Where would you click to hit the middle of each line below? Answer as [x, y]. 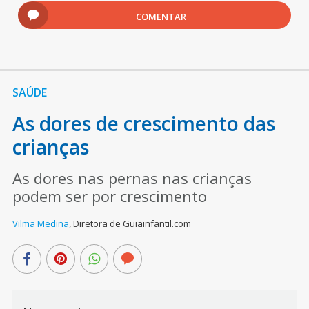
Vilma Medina [40, 224]
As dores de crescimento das [143, 124]
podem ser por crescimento [109, 196]
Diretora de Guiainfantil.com [132, 224]
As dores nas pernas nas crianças [132, 178]
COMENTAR [161, 17]
